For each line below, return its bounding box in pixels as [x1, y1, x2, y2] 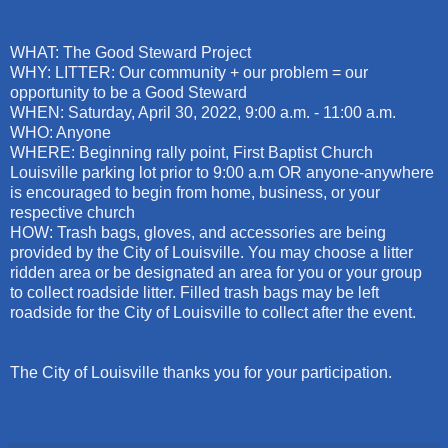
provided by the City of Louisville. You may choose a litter [10, 244, 413, 262]
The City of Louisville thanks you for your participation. [10, 364, 392, 382]
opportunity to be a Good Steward [10, 84, 247, 102]
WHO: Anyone [10, 124, 111, 142]
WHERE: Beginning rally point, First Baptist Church [10, 144, 373, 162]
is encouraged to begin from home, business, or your [10, 184, 380, 202]
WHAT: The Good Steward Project [10, 44, 251, 62]
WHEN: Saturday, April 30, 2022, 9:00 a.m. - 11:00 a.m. [10, 104, 396, 122]
